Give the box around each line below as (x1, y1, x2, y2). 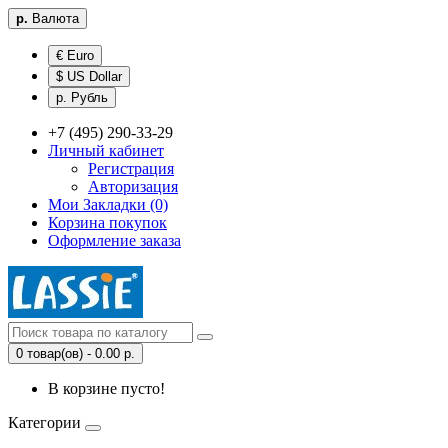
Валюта (32, 11, 79, 26)
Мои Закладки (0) (48, 196, 168, 213)
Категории (8, 414, 81, 431)
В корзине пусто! (48, 380, 165, 397)
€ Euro (56, 48, 94, 63)
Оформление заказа (48, 232, 181, 249)
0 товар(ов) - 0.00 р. (16, 346, 135, 361)
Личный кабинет (48, 142, 164, 159)
